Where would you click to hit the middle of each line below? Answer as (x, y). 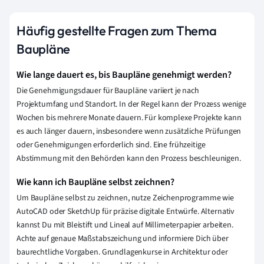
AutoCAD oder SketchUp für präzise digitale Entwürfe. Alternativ (126, 212)
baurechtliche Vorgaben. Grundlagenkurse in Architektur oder (122, 253)
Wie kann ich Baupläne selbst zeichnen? (95, 182)
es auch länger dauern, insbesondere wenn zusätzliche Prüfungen (129, 132)
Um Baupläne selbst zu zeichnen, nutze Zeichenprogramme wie (125, 198)
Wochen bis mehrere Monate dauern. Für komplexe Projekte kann (129, 118)
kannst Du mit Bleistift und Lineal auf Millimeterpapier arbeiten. (125, 225)
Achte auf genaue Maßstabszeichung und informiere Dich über (123, 239)
